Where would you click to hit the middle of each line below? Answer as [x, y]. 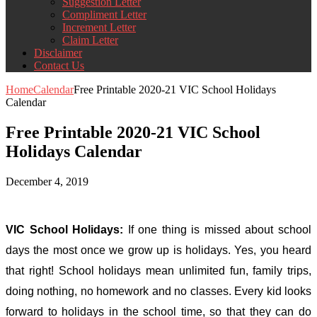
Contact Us [59, 65]
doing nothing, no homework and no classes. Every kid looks [158, 291]
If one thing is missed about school [218, 229]
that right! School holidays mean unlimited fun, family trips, [158, 270]
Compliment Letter [104, 14]
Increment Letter [99, 27]
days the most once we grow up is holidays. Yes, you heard [158, 250]
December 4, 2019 [47, 181]
